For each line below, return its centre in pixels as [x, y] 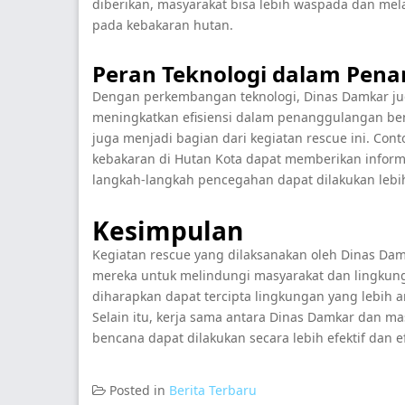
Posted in [139, 390]
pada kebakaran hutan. [163, 25]
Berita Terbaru [213, 390]
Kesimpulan [168, 231]
